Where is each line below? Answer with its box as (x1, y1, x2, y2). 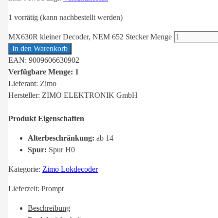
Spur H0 (47, 145, 75, 154)
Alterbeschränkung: (28, 134, 94, 143)
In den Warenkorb (12, 44, 68, 53)
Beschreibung (28, 204, 70, 213)
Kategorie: (8, 165, 42, 174)
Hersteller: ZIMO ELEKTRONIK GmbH (8, 91, 138, 100)
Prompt (41, 184, 64, 193)
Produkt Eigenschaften (8, 114, 84, 123)
